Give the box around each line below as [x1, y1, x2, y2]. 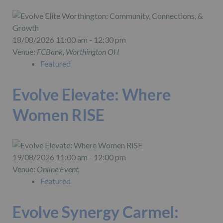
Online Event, [37, 164, 80, 174]
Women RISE [12, 105, 105, 125]
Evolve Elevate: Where [12, 85, 171, 105]
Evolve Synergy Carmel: [12, 202, 179, 222]
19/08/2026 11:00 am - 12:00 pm [12, 152, 126, 162]
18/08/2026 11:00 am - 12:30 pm [12, 35, 126, 45]
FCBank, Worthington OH [37, 47, 119, 57]
